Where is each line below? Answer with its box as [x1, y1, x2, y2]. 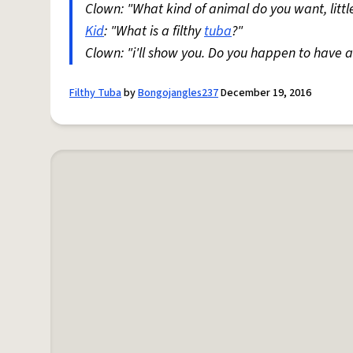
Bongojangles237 [138, 85, 218, 101]
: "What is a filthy [104, 21, 204, 41]
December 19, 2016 [218, 85, 311, 101]
